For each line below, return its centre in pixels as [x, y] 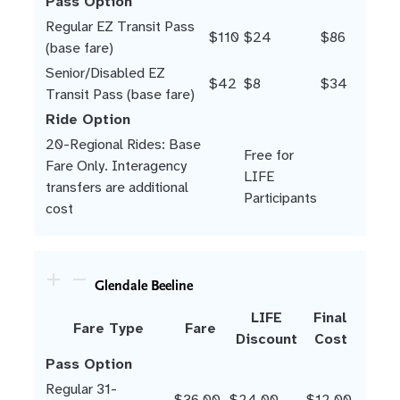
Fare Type [108, 329]
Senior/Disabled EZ [105, 72]
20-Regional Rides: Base [123, 144]
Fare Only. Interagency [116, 165]
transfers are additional [117, 187]
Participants [280, 197]
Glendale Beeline [144, 286]
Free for [269, 154]
